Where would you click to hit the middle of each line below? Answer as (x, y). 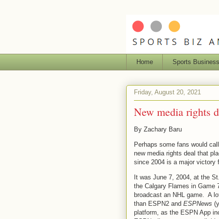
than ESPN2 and (159, 203)
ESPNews (198, 203)
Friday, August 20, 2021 (167, 92)
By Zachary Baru (158, 129)
